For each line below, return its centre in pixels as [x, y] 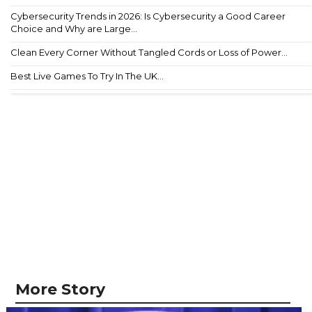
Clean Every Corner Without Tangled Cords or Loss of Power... [149, 53]
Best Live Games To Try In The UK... [87, 76]
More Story [60, 290]
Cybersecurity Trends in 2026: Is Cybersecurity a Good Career [148, 16]
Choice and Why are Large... [74, 29]
